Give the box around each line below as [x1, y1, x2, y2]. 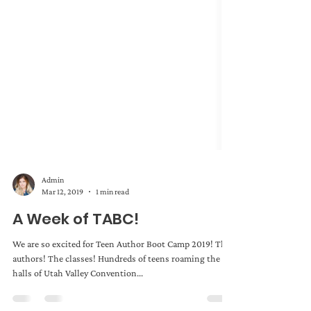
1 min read [96, 209, 129, 219]
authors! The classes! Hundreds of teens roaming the [12, 276, 220, 287]
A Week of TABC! [12, 231, 139, 253]
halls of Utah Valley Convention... [12, 290, 143, 301]
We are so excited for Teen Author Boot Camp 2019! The [12, 261, 230, 272]
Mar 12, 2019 [42, 209, 83, 219]
